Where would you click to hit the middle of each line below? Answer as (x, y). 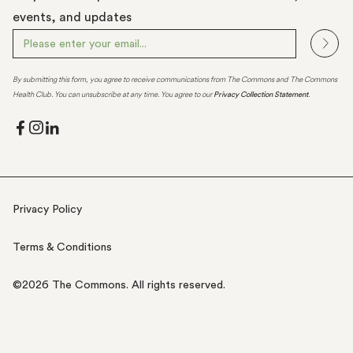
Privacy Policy (47, 209)
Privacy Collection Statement (261, 95)
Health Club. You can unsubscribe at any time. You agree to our (113, 95)
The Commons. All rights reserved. (137, 285)
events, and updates (72, 17)
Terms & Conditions (62, 247)
